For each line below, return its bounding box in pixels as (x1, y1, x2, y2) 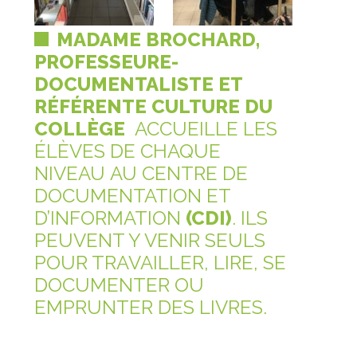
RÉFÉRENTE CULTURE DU (34, 94, 273, 118)
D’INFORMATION (34, 206, 182, 229)
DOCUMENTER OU (34, 273, 205, 296)
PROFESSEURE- (34, 49, 179, 73)
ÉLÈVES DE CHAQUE (34, 139, 222, 163)
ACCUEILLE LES (130, 116, 278, 140)
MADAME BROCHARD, (57, 27, 261, 51)
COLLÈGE (34, 116, 131, 140)
